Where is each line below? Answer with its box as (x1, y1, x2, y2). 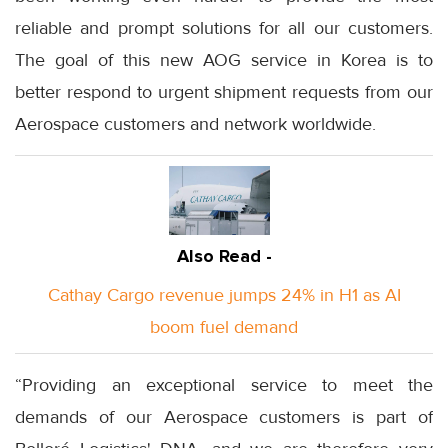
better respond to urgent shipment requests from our (15, 81, 433, 104)
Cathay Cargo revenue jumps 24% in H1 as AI (47, 284, 401, 307)
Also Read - (176, 245, 272, 268)
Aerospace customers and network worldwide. (15, 113, 376, 136)
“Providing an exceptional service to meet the (15, 374, 433, 397)
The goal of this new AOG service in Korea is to (15, 49, 433, 72)
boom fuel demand (150, 316, 298, 339)
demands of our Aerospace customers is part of (15, 406, 433, 429)
